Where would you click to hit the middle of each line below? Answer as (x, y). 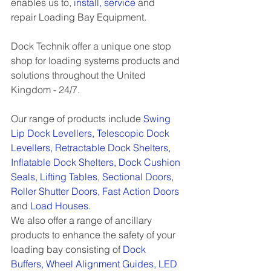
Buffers (26, 264)
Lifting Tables (69, 177)
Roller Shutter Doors (54, 191)
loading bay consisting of (67, 249)
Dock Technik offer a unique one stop (92, 46)
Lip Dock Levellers (51, 133)
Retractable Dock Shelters (112, 148)
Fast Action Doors (141, 191)
